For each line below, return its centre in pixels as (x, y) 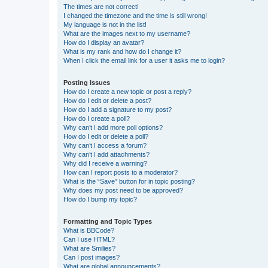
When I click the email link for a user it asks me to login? (144, 60)
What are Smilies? (89, 248)
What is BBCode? (89, 230)
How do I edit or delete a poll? (106, 136)
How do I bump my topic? (100, 199)
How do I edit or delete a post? (107, 100)
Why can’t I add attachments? (106, 154)
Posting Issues (87, 82)
